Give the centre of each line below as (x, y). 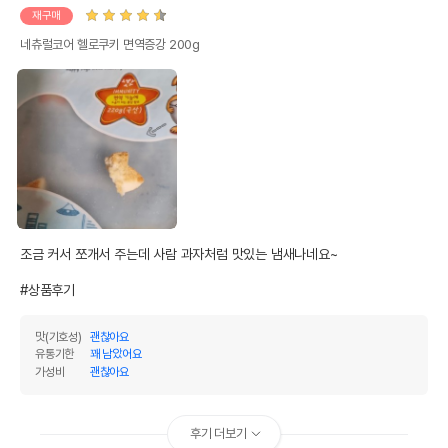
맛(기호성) (58, 337)
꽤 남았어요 (115, 354)
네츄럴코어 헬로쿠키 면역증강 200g (110, 44)
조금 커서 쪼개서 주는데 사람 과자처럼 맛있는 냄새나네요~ (179, 253)
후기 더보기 (218, 433)
